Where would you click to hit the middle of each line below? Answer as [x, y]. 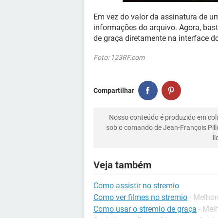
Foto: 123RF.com [119, 57]
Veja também [122, 165]
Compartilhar [114, 90]
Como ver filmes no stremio [140, 197]
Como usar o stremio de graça [145, 209]
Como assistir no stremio [136, 186]
